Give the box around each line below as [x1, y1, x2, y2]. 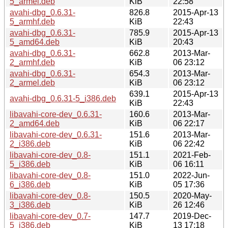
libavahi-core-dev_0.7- [10, 211, 91, 220]
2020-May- [173, 191, 212, 200]
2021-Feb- [173, 150, 211, 159]
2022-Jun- [173, 170, 210, 180]
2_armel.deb [10, 78, 55, 87]
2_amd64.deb [10, 119, 60, 128]
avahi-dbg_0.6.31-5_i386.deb [10, 94, 116, 103]
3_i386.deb [10, 200, 50, 209]
